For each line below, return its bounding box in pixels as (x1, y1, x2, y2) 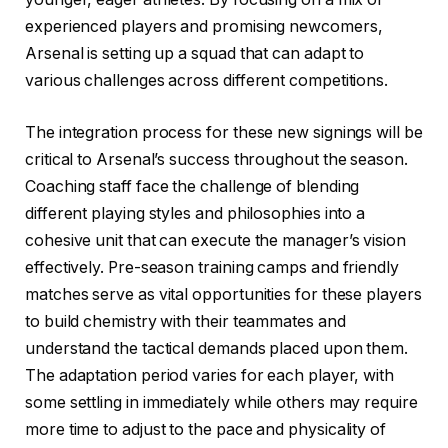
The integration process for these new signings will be (25, 123, 423, 143)
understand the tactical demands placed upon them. (25, 339, 409, 359)
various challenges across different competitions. (25, 71, 389, 91)
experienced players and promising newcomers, (25, 17, 383, 37)
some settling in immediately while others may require (25, 393, 418, 413)
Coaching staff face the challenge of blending (25, 177, 360, 197)
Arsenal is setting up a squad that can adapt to (25, 44, 365, 64)
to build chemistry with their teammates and (25, 312, 346, 332)
